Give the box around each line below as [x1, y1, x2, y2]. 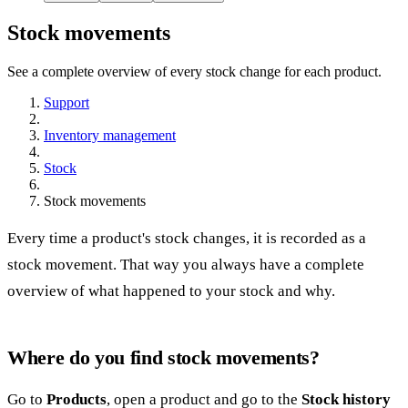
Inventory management [44, 127, 176, 143]
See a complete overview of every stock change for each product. [7, 63, 382, 79]
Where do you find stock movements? [7, 345, 320, 369]
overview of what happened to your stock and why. [7, 281, 335, 300]
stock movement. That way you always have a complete [7, 255, 364, 273]
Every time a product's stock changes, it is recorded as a [7, 229, 366, 247]
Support [44, 94, 89, 110]
